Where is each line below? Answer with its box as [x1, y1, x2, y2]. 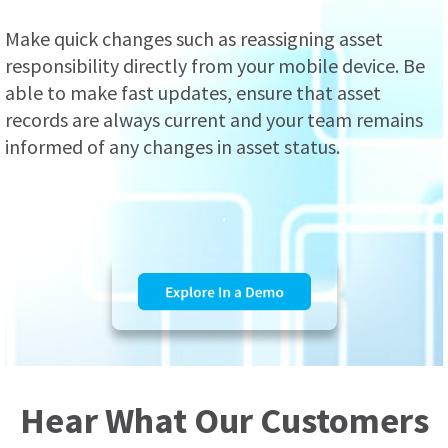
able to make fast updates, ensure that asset [5, 79, 381, 105]
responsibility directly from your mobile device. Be [5, 52, 425, 78]
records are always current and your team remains [5, 106, 423, 132]
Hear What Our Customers [19, 397, 429, 443]
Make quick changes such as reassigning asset [5, 25, 383, 51]
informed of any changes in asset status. [5, 133, 340, 159]
